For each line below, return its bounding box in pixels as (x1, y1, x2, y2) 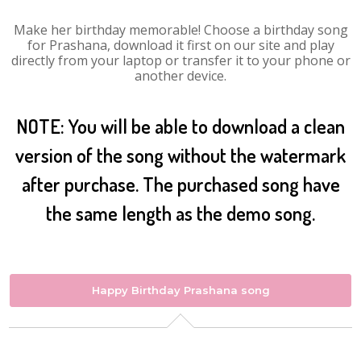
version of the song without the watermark (15, 143, 346, 168)
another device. (135, 67, 226, 85)
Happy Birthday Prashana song (91, 284, 270, 297)
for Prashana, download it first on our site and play (27, 36, 334, 54)
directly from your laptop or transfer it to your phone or (10, 52, 351, 69)
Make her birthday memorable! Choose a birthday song (13, 21, 348, 39)
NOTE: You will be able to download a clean (16, 114, 345, 139)
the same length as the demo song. (46, 201, 315, 226)
